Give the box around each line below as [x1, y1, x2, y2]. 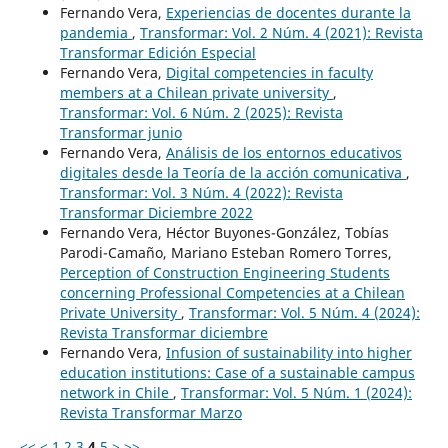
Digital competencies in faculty [165, 63, 373, 83]
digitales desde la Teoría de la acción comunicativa [59, 163, 406, 183]
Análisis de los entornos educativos [165, 143, 402, 163]
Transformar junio [59, 123, 182, 143]
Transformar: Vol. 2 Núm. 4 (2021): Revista [139, 23, 423, 43]
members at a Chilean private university [59, 83, 333, 103]
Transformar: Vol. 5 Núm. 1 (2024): [180, 383, 412, 403]
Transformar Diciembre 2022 [59, 203, 253, 223]
